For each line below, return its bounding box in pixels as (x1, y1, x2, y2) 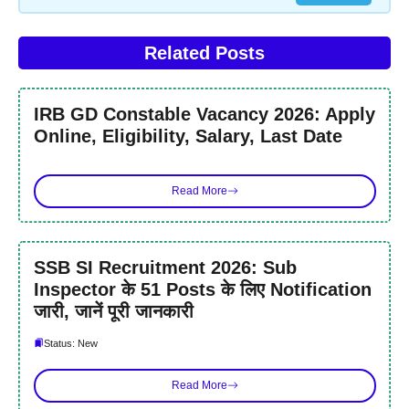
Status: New (43, 337, 98, 349)
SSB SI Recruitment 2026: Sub (33, 257, 297, 278)
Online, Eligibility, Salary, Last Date (33, 125, 342, 146)
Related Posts (144, 43, 265, 64)
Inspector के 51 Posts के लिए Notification (33, 278, 372, 299)
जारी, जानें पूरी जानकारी (33, 300, 194, 321)
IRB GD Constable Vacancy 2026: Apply (33, 103, 375, 124)
